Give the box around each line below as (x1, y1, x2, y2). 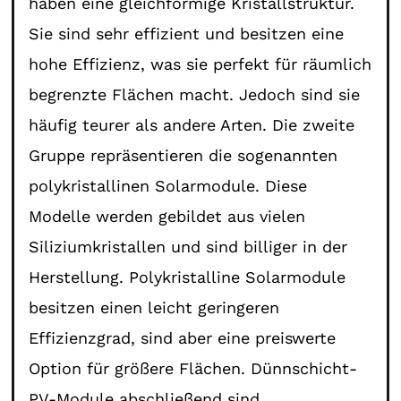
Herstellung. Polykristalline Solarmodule (29, 267, 346, 286)
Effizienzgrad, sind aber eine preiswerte (29, 328, 337, 347)
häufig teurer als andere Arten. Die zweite (29, 115, 355, 134)
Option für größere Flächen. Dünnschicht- (29, 358, 358, 378)
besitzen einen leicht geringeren (29, 297, 280, 317)
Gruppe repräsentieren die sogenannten (29, 145, 338, 165)
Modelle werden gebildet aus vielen (29, 206, 306, 226)
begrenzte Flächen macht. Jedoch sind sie (29, 84, 361, 104)
